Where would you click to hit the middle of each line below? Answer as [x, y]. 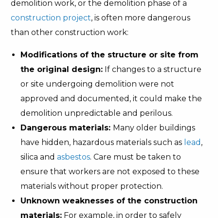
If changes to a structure [152, 69]
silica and [39, 157]
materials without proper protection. [92, 186]
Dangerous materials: [67, 128]
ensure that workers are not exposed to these [110, 172]
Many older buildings [154, 128]
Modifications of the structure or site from [110, 55]
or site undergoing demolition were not [98, 84]
